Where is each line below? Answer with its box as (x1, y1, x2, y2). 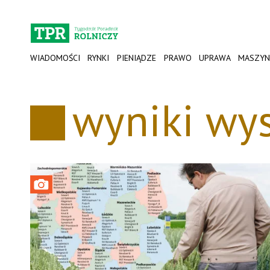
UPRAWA (198, 52, 231, 63)
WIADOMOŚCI (30, 52, 80, 63)
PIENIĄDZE (117, 52, 157, 63)
